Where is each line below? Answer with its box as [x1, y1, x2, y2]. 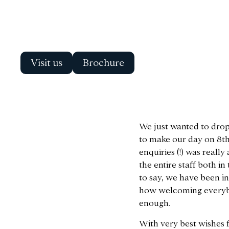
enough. [139, 199, 170, 208]
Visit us [31, 58, 62, 68]
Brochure [83, 58, 124, 68]
